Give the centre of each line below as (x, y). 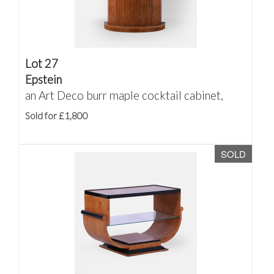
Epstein (43, 79)
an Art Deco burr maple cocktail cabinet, (124, 95)
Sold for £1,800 (57, 116)
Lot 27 (42, 63)
